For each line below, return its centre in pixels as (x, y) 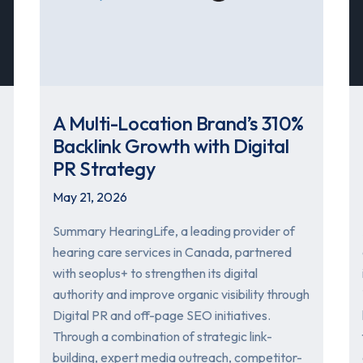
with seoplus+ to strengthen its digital (155, 273)
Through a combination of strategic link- (162, 337)
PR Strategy (104, 169)
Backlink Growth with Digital (171, 146)
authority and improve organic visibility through (181, 295)
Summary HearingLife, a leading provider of (173, 231)
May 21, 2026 (90, 197)
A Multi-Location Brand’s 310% (178, 124)
